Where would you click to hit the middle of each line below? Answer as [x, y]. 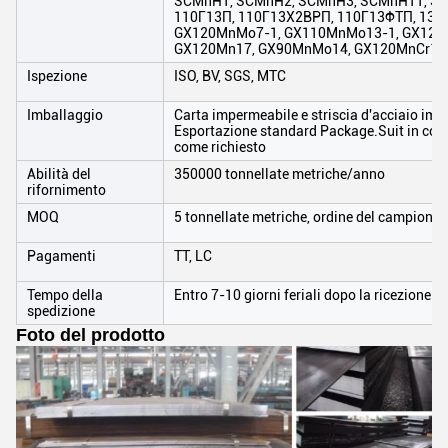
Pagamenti [61, 256]
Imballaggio [65, 115]
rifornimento [66, 190]
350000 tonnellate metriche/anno [279, 174]
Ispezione [57, 76]
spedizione [61, 311]
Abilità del [59, 174]
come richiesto [220, 147]
